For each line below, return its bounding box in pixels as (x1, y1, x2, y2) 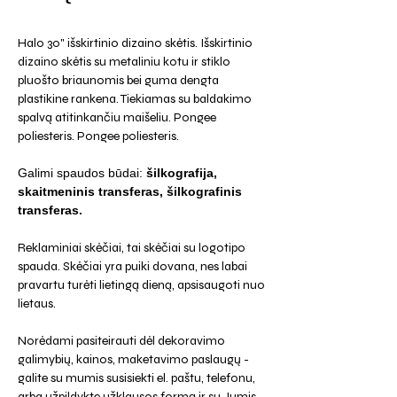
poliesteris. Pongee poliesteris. (18, 128, 179, 144)
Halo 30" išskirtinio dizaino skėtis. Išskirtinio (18, 35, 253, 51)
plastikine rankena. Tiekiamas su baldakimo (18, 91, 252, 106)
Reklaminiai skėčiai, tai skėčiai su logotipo (18, 240, 245, 255)
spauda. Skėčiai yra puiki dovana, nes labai (18, 259, 247, 274)
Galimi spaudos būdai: (18, 166, 143, 180)
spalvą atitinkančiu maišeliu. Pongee (18, 110, 216, 125)
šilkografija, (143, 166, 217, 180)
